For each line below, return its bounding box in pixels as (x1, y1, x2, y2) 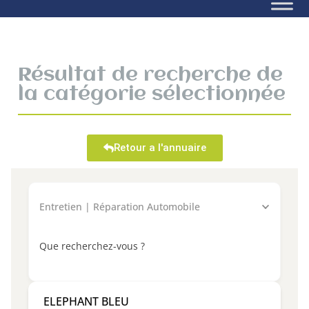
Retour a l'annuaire (113, 141, 206, 154)
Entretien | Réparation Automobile (39, 200, 200, 213)
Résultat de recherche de (18, 65, 283, 86)
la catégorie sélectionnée (18, 84, 286, 105)
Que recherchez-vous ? (39, 239, 145, 252)
